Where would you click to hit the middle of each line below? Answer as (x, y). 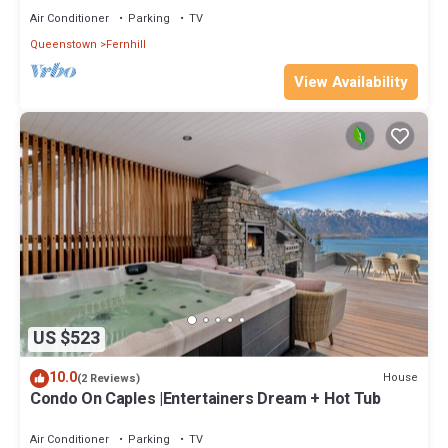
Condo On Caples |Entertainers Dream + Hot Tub (205, 398)
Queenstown (63, 44)
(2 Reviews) (108, 378)
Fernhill (126, 44)
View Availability (351, 81)
